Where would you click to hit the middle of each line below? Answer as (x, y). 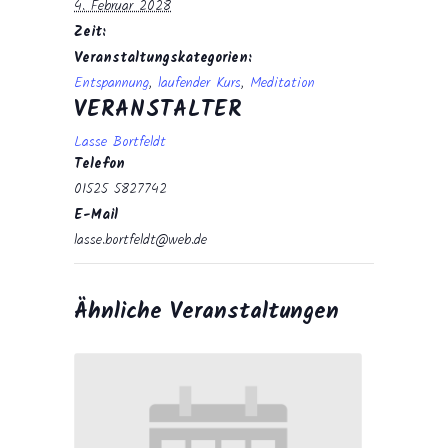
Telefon (99, 164)
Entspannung (111, 83)
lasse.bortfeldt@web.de (140, 240)
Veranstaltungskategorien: (163, 58)
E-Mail (96, 215)
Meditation (282, 83)
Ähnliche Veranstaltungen (206, 312)
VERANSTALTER (158, 110)
